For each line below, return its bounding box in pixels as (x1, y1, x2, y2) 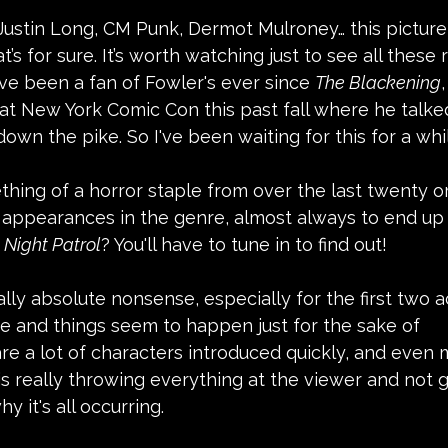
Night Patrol (4, 233, 101, 255)
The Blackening (315, 71, 441, 93)
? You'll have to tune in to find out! (101, 233, 387, 255)
